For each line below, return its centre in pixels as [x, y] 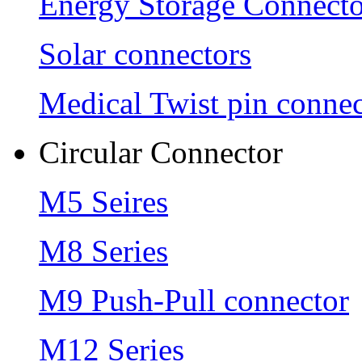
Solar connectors [145, 53]
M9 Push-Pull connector [194, 300]
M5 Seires [103, 201]
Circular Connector [161, 152]
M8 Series [103, 250]
